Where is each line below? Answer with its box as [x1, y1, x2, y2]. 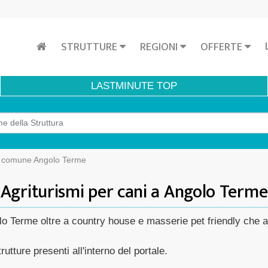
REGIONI [140, 38, 180, 56]
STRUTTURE [61, 38, 120, 56]
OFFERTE [200, 38, 245, 56]
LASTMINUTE [91, 80, 154, 92]
